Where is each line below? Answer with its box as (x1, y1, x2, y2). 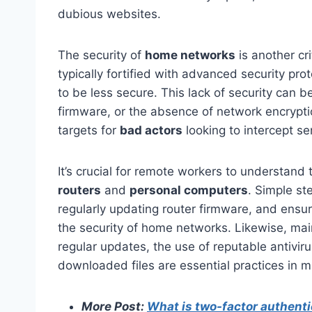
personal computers (130, 182, 248, 197)
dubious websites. (58, 6, 161, 21)
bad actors (120, 123, 182, 137)
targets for (58, 123, 120, 137)
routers (58, 182, 101, 197)
